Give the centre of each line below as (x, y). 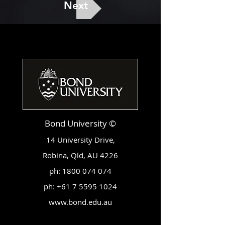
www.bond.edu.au (80, 202)
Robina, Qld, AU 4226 (80, 155)
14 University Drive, (80, 140)
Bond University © (80, 123)
